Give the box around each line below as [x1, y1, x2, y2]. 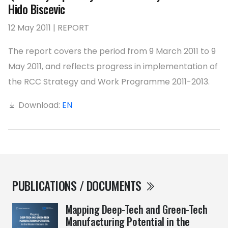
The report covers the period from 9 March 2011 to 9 [8, 45, 216, 57]
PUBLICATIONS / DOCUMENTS [12, 177, 145, 194]
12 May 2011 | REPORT [8, 22, 89, 34]
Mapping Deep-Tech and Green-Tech [66, 202, 208, 217]
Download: [16, 99, 62, 111]
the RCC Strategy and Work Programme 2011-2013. [8, 76, 210, 88]
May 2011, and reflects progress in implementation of [8, 61, 218, 72]
